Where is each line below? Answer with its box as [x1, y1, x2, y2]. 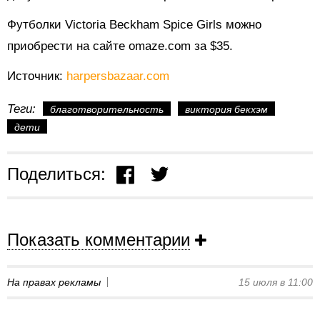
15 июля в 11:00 [239, 276, 313, 288]
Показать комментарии [7, 229, 190, 249]
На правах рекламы [7, 276, 101, 288]
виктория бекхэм [185, 104, 268, 116]
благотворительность [50, 104, 164, 116]
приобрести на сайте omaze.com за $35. [7, 39, 233, 54]
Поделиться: [7, 164, 106, 184]
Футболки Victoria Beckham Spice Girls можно [7, 18, 261, 32]
